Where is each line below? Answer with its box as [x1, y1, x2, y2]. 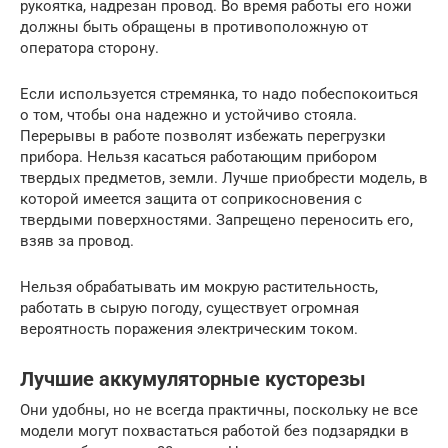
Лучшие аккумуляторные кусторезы [20, 368, 366, 391]
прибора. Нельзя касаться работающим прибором [20, 147, 377, 166]
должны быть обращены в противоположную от [20, 17, 368, 36]
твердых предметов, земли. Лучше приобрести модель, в [20, 168, 428, 187]
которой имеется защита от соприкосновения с [20, 189, 362, 208]
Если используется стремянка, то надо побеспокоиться [20, 84, 418, 103]
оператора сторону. [20, 38, 159, 57]
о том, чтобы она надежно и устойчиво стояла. [20, 105, 357, 124]
